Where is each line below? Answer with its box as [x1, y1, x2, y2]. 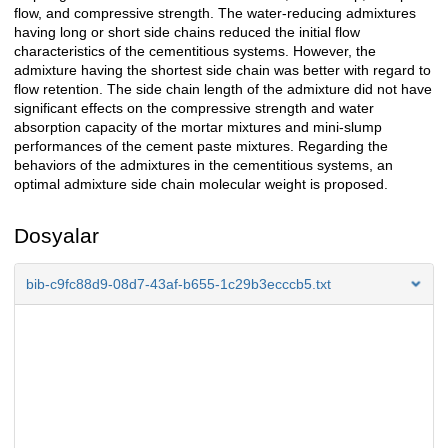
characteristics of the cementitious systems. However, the [14, 43, 376, 60]
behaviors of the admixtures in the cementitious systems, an [14, 157, 393, 174]
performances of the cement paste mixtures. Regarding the [14, 138, 388, 155]
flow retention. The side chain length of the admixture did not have [14, 81, 432, 98]
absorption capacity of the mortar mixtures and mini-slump [14, 119, 382, 136]
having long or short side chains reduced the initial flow [14, 24, 360, 41]
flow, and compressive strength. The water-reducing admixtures [14, 5, 416, 22]
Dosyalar [14, 224, 99, 248]
